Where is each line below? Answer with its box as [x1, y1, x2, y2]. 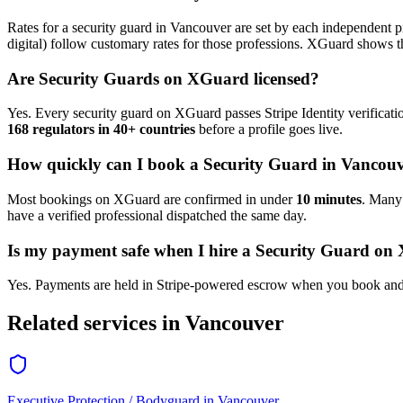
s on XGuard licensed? [153, 68, 319, 88]
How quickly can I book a [7, 155, 203, 175]
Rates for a [7, 20, 72, 36]
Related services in [7, 311, 185, 336]
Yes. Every [7, 105, 73, 121]
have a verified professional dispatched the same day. [7, 207, 307, 223]
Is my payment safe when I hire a [7, 240, 255, 260]
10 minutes [296, 191, 362, 207]
